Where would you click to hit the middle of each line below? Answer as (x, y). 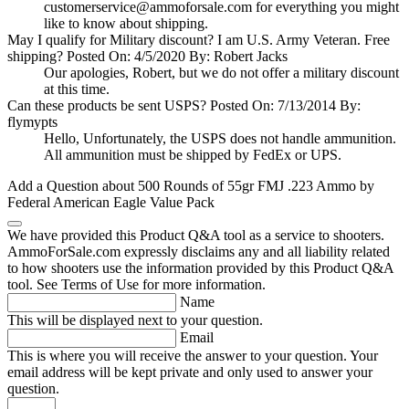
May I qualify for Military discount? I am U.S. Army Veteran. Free (199, 40)
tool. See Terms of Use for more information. (136, 285)
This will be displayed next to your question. (135, 320)
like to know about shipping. (126, 24)
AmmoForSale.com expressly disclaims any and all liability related (199, 252)
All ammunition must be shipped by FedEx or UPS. (193, 155)
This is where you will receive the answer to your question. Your (193, 356)
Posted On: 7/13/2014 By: (285, 106)
